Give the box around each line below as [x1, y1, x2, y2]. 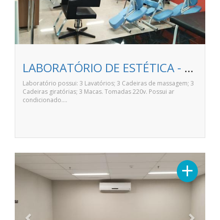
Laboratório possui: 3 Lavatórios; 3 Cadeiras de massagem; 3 [23, 79, 194, 88]
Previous [28, 152, 69, 166]
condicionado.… [23, 96, 67, 105]
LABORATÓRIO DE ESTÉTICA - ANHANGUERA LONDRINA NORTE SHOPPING [184, 59, 193, 76]
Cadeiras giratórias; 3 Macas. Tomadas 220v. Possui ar [23, 87, 174, 96]
